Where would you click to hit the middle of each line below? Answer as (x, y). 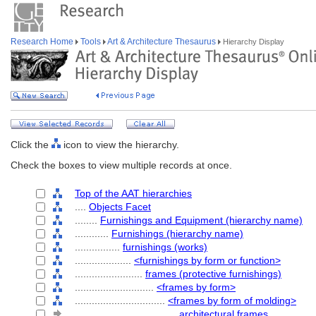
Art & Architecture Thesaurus (162, 42)
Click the (31, 145)
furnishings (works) (165, 247)
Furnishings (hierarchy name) (177, 233)
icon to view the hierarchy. (120, 145)
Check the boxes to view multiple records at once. (121, 165)
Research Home (43, 42)
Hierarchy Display (253, 42)
